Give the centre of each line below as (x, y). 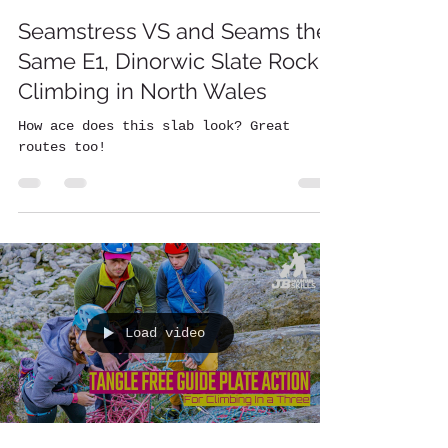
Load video (165, 333)
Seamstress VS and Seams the (173, 31)
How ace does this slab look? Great (154, 126)
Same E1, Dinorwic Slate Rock (168, 61)
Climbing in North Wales (142, 91)
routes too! (62, 147)
